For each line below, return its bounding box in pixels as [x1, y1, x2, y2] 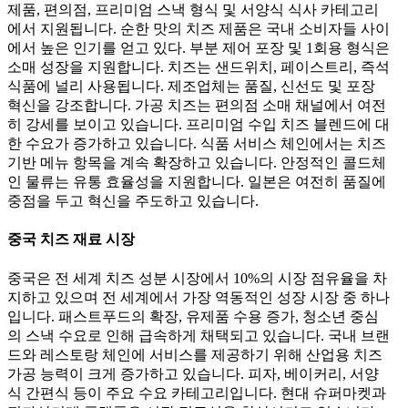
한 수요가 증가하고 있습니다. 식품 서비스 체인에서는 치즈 [7, 136, 386, 151]
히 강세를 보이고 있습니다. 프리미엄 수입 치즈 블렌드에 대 [7, 117, 390, 132]
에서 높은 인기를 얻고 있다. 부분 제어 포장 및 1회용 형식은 [7, 40, 390, 56]
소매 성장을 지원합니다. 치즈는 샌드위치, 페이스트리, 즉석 [7, 59, 390, 75]
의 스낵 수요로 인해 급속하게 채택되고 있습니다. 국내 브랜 [7, 327, 390, 343]
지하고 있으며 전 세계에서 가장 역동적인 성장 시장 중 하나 [7, 289, 390, 305]
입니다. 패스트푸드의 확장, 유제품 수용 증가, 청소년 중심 [7, 308, 379, 324]
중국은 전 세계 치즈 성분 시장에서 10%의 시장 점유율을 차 [7, 270, 387, 286]
